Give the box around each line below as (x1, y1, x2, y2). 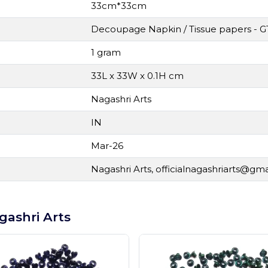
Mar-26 (91, 140, 123, 151)
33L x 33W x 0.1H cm (91, 70, 184, 81)
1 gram (91, 47, 121, 58)
